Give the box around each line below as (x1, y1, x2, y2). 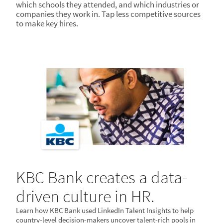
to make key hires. (16, 18, 78, 29)
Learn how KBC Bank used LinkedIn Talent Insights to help (16, 206, 194, 215)
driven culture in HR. (16, 186, 154, 207)
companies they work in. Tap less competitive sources (16, 8, 201, 19)
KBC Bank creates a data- (16, 167, 187, 188)
